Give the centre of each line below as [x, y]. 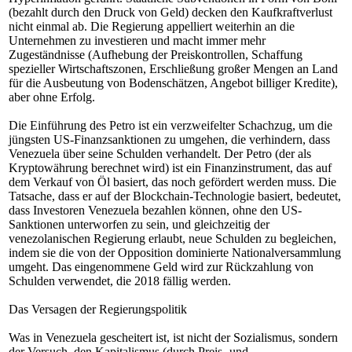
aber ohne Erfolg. [52, 97]
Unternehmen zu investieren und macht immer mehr [137, 40]
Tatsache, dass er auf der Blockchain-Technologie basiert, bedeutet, [175, 196]
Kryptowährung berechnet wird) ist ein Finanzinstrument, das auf [170, 168]
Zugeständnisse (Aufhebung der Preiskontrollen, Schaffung [156, 55]
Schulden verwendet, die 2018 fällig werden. [120, 281]
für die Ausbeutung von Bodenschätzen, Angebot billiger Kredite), [173, 83]
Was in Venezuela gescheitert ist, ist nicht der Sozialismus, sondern [173, 337]
